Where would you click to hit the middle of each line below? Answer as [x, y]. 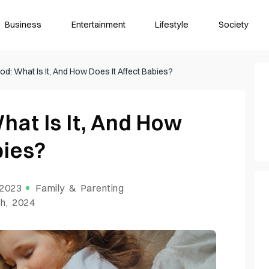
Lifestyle [172, 24]
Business [23, 24]
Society [234, 24]
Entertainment [98, 24]
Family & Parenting [80, 188]
